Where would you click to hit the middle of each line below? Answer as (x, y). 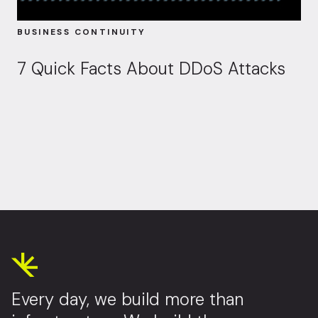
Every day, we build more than (127, 300)
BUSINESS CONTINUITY (82, 32)
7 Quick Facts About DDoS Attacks (151, 69)
